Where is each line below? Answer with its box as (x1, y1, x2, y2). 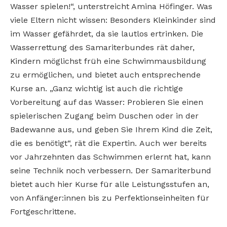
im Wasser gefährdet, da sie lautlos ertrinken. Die (10, 28, 203, 39)
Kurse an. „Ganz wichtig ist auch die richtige (10, 83, 183, 93)
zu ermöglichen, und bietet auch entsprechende (10, 69, 201, 80)
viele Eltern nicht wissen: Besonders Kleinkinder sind (10, 15, 216, 25)
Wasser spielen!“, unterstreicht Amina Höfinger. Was (10, 1, 212, 11)
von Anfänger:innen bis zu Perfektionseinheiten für (10, 193, 209, 203)
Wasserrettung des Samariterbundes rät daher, (10, 42, 195, 52)
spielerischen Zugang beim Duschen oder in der (10, 110, 199, 121)
